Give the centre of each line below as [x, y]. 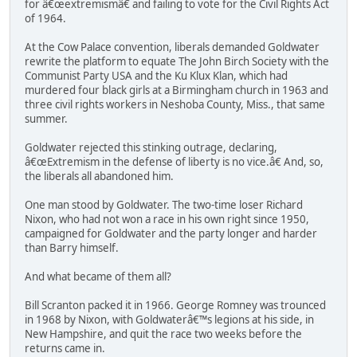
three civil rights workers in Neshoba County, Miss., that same [175, 105]
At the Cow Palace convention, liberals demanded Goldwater [172, 47]
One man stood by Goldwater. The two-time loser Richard [164, 205]
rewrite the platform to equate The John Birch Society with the [177, 62]
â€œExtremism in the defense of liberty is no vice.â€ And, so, [174, 162]
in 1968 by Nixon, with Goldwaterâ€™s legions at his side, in [169, 320]
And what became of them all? [98, 277]
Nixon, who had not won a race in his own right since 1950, [167, 220]
